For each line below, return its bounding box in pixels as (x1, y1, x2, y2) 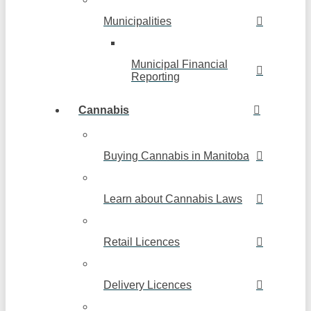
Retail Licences (103, 236, 180, 249)
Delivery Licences (103, 279, 192, 292)
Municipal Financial (131, 58, 228, 71)
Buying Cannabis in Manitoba (103, 150, 249, 162)
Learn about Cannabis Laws (103, 193, 242, 205)
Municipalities (103, 15, 171, 28)
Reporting (131, 71, 180, 83)
